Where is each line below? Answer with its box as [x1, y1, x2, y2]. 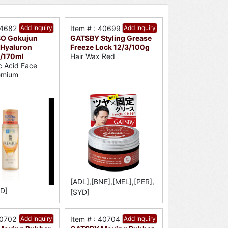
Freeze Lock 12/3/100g [70, 43, 150, 51]
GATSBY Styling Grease [70, 34, 152, 42]
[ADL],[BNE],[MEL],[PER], [70, 177, 154, 186]
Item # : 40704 [70, 215, 120, 224]
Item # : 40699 [70, 24, 121, 33]
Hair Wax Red [70, 52, 115, 61]
